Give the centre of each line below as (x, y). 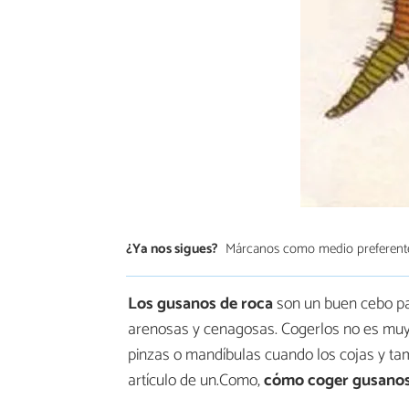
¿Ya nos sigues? (172, 249)
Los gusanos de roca (200, 304)
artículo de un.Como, (196, 381)
